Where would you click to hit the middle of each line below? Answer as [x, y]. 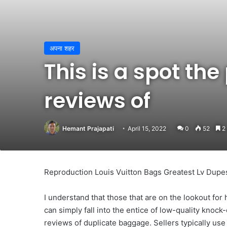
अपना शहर [62, 48]
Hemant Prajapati [88, 128]
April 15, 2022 [147, 128]
